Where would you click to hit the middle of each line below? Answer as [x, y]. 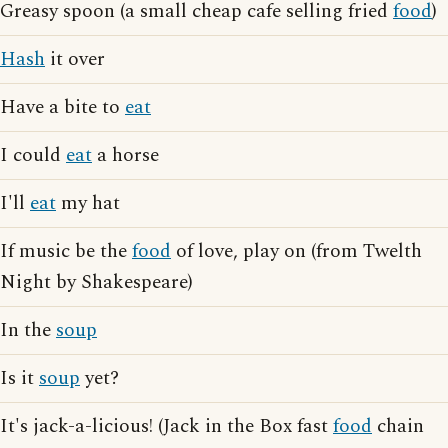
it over [75, 59]
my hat [88, 203]
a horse [125, 155]
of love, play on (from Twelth [296, 251]
